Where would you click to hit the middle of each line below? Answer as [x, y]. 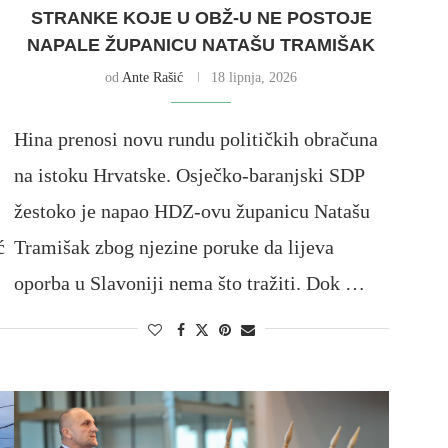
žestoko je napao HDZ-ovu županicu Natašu [191, 210]
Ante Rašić [153, 77]
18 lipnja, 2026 [254, 77]
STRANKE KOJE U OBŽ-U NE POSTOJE [201, 17]
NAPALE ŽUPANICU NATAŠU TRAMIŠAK [201, 44]
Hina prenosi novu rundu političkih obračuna [195, 138]
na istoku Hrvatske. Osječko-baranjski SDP [188, 174]
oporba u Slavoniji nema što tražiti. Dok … [189, 282]
